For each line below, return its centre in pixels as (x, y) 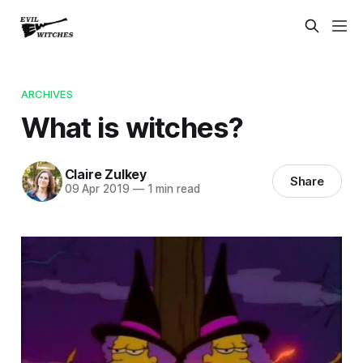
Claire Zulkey (105, 175)
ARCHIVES (47, 94)
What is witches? (132, 127)
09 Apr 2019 (97, 189)
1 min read (172, 189)
